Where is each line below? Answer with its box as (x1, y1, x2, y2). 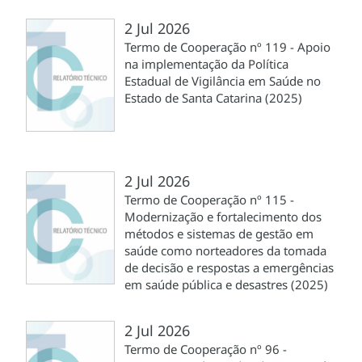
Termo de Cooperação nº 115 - (124, 191, 294, 208)
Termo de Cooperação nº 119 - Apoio (124, 38, 330, 55)
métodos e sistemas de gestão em (124, 225, 314, 242)
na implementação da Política (124, 55, 288, 72)
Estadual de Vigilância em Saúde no (124, 72, 321, 89)
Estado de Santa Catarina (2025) (124, 89, 302, 106)
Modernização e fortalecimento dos (124, 208, 322, 225)
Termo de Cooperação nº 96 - (124, 340, 287, 357)
